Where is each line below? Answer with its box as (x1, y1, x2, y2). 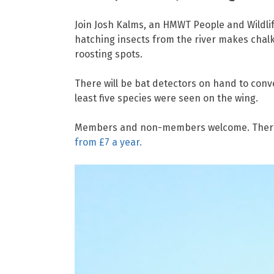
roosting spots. (75, 48, 143, 60)
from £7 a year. (75, 136, 142, 148)
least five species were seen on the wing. (75, 92, 258, 104)
